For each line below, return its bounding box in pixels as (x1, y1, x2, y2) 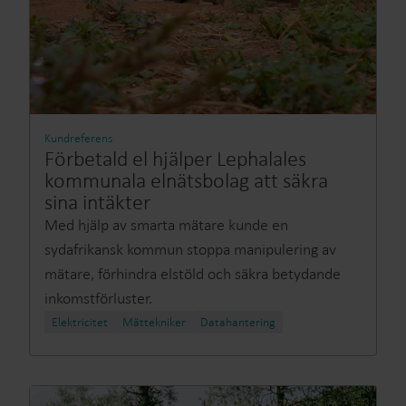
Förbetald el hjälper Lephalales (44, 145, 306, 171)
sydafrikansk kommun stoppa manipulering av (44, 239, 336, 259)
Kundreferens (44, 130, 112, 146)
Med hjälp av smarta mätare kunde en (44, 215, 288, 235)
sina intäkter (44, 188, 150, 215)
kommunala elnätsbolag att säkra (44, 167, 328, 193)
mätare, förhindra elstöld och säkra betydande (44, 264, 341, 284)
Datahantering (200, 314, 275, 330)
